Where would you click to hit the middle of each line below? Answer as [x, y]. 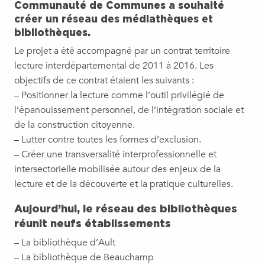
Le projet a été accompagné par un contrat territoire [122, 51]
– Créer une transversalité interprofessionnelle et [115, 154]
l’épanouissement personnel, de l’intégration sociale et [129, 110]
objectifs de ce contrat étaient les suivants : [104, 80]
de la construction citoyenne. [75, 125]
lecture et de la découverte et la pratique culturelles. [124, 184]
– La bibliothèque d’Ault [65, 242]
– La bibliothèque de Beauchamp [84, 257]
